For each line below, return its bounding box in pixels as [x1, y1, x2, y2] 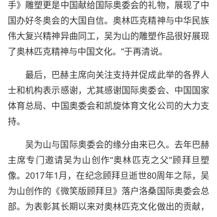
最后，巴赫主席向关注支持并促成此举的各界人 [25, 69, 209, 80]
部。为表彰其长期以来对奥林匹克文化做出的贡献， [8, 201, 209, 212]
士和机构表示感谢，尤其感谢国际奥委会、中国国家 [8, 84, 209, 96]
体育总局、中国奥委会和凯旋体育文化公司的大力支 [8, 100, 209, 111]
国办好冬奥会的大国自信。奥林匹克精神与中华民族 [8, 15, 209, 26]
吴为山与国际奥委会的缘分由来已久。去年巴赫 [25, 139, 209, 150]
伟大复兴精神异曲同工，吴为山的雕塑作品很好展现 [8, 30, 209, 42]
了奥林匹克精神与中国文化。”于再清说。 [8, 46, 168, 57]
